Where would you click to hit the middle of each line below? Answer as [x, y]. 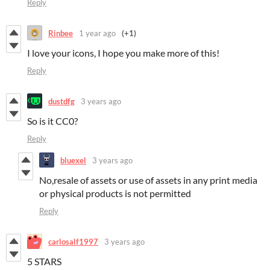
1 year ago [97, 33]
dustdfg [61, 101]
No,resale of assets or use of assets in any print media [148, 180]
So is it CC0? [52, 121]
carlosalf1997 [73, 241]
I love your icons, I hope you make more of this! [123, 53]
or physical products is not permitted [115, 193]
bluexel [73, 160]
